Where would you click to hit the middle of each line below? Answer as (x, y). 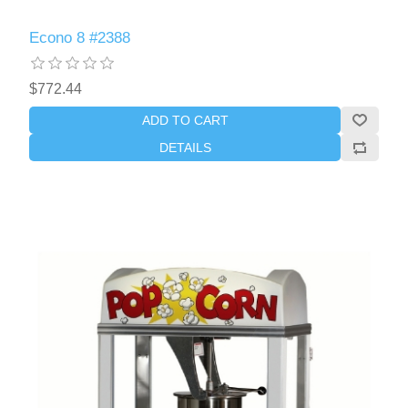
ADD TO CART (185, 120)
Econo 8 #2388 (80, 37)
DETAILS (185, 147)
